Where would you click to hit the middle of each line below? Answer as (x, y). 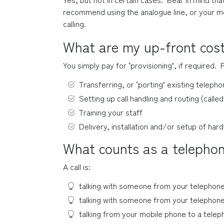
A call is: (77, 166)
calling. (74, 23)
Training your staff (111, 112)
